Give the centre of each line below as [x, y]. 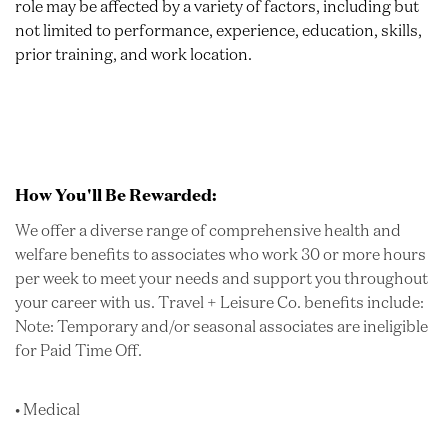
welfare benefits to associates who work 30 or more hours [220, 254]
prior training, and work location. [133, 54]
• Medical [47, 409]
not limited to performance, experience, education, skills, [218, 30]
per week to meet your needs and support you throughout [221, 278]
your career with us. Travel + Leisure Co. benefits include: [219, 302]
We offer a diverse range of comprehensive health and [208, 230]
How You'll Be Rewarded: [116, 194]
